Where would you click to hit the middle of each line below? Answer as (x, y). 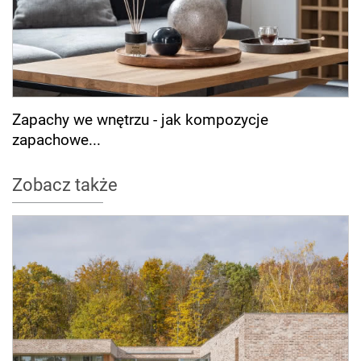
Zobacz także (65, 185)
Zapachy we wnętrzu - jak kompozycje (140, 119)
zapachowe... (56, 139)
